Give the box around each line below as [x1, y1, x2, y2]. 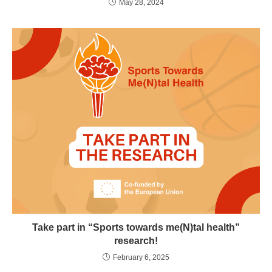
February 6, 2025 [113, 253, 169, 262]
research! [114, 235, 158, 246]
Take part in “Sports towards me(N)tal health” [32, 222, 240, 233]
